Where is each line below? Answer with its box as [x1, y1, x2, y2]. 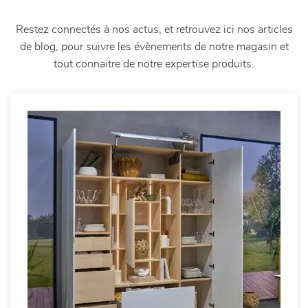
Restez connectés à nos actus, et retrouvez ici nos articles [15, 24, 293, 35]
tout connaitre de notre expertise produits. [54, 58, 254, 69]
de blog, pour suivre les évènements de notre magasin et [19, 41, 289, 52]
